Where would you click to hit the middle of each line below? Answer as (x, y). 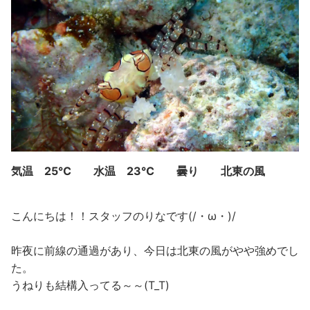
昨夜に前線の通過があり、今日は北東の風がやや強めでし (155, 251)
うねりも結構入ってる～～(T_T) (90, 285)
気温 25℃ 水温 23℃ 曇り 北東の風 (138, 171)
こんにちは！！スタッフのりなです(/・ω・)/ (124, 216)
